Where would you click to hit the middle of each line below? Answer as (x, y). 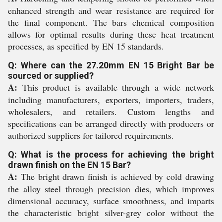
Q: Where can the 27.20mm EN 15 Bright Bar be (111, 65)
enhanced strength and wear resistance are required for (111, 11)
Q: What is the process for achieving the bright (111, 155)
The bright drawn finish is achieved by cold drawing (116, 177)
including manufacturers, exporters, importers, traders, (111, 100)
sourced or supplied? (51, 76)
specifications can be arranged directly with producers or (111, 124)
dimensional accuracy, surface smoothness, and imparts (111, 201)
